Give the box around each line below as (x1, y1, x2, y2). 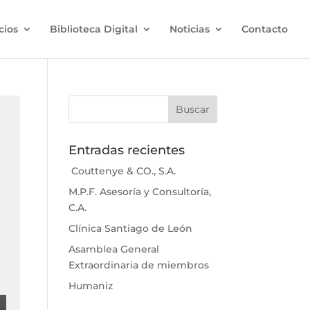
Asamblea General (68, 243, 159, 255)
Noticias (170, 23, 210, 35)
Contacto (241, 23, 288, 35)
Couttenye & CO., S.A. (68, 165, 176, 177)
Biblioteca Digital (50, 23, 138, 35)
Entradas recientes (68, 143, 185, 158)
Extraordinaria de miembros (68, 259, 209, 271)
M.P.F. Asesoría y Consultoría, (68, 185, 211, 198)
